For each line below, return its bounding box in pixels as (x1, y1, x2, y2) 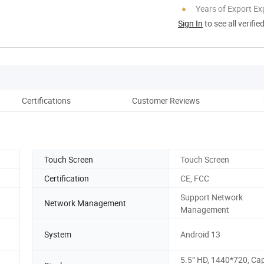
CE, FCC (180, 172, 209, 184)
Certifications (21, 94, 71, 106)
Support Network (180, 191, 243, 203)
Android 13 (180, 229, 220, 240)
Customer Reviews (131, 94, 200, 106)
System (44, 229, 71, 240)
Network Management (44, 197, 126, 209)
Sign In (178, 17, 203, 29)
